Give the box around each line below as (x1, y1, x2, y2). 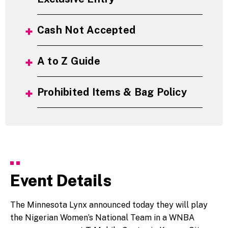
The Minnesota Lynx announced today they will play (10, 199, 208, 210)
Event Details (10, 170, 111, 190)
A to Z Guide (37, 54, 100, 67)
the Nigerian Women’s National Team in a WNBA (10, 212, 194, 222)
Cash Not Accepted (37, 23, 136, 36)
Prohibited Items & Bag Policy (37, 85, 187, 98)
